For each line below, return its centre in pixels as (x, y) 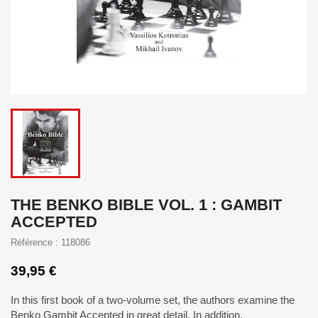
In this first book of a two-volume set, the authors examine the (153, 300)
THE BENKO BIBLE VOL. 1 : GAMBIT (146, 205)
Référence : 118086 (50, 242)
